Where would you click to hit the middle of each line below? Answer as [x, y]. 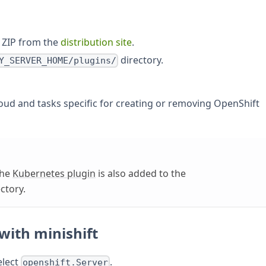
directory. [141, 60]
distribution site [96, 42]
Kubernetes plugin [54, 174]
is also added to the [141, 174]
